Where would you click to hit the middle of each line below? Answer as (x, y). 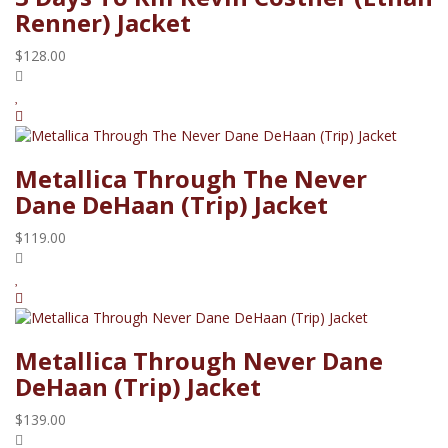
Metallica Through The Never (191, 178)
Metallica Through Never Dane (199, 360)
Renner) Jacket (103, 22)
